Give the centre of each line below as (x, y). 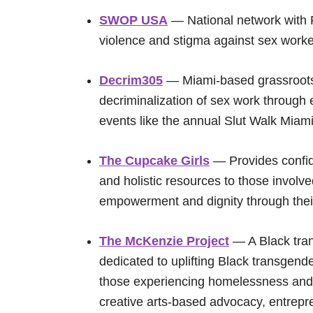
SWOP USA (133, 20)
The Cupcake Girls (154, 161)
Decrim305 (131, 80)
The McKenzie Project (164, 241)
